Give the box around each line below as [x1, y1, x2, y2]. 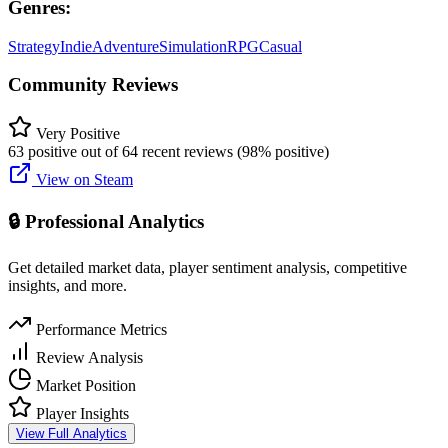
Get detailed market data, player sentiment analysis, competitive [8, 258, 407, 276]
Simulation [159, 37, 227, 55]
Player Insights [32, 404, 129, 422]
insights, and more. [8, 276, 127, 294]
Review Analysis [32, 348, 143, 366]
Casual [259, 37, 302, 55]
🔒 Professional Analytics [8, 210, 204, 232]
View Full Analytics [16, 425, 127, 441]
